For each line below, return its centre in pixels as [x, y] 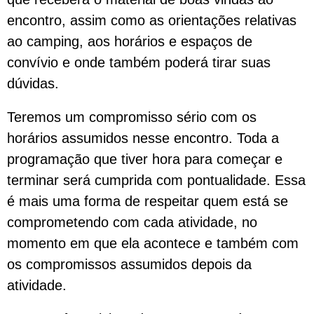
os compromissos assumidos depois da [129, 264]
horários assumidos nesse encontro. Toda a [143, 138]
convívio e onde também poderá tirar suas [139, 62]
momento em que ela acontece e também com [153, 243]
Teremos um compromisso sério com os [132, 117]
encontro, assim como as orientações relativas [152, 20]
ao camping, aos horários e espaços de [130, 41]
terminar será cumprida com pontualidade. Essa [156, 180]
